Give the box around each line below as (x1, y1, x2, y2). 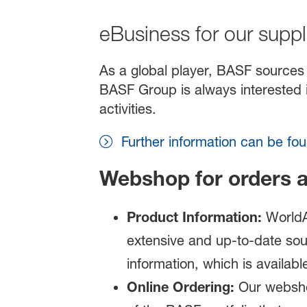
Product (126, 209, 182, 225)
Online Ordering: (126, 279, 234, 295)
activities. (99, 101, 156, 118)
